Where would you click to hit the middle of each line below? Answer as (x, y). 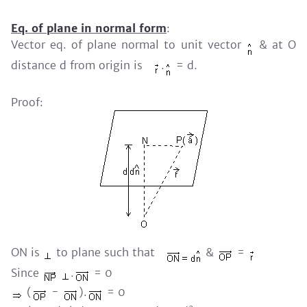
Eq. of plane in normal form (89, 28)
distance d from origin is (82, 65)
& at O (275, 44)
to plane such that (109, 252)
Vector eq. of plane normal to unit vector (128, 44)
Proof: (27, 102)
